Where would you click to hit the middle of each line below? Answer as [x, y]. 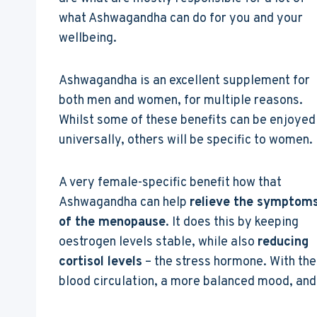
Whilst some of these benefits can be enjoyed [187, 120]
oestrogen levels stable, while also [158, 242]
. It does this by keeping [232, 222]
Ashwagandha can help [124, 202]
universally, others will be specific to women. [186, 140]
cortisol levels [100, 262]
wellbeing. [88, 38]
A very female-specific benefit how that [170, 183]
